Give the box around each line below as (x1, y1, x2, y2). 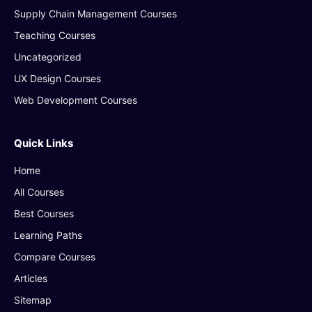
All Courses (14, 186, 64, 198)
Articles (14, 272, 47, 284)
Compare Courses (14, 251, 95, 263)
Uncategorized (14, 51, 81, 63)
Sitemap (14, 294, 52, 306)
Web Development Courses (14, 94, 137, 106)
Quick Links (14, 136, 73, 150)
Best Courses (14, 208, 74, 219)
